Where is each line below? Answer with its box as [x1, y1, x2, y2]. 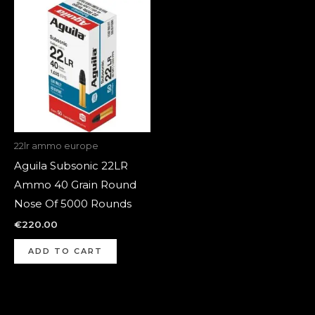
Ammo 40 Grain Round [14, 178, 136, 192]
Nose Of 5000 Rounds [14, 197, 131, 211]
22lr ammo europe [14, 140, 98, 151]
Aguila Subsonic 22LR [14, 159, 128, 173]
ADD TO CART [28, 245, 103, 256]
